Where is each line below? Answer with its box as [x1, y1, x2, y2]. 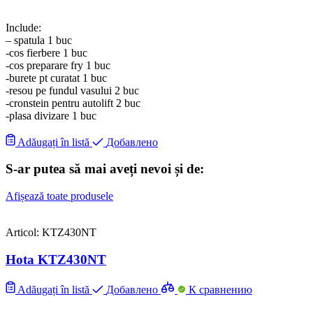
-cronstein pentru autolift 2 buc [6, 96, 140, 109]
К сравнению [189, 283, 252, 296]
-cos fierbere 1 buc [6, 46, 87, 59]
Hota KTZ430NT [6, 252, 106, 267]
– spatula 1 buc [6, 34, 72, 46]
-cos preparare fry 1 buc [6, 59, 110, 71]
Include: [6, 21, 41, 34]
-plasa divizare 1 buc [6, 109, 96, 122]
